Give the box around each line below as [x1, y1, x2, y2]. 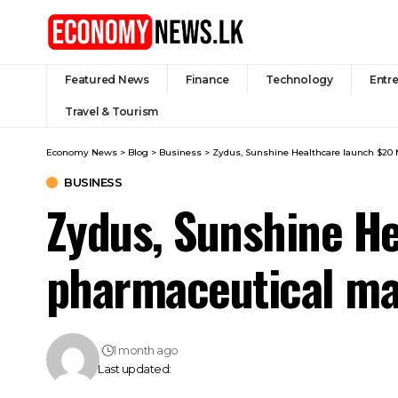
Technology [266, 72, 333, 86]
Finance [185, 72, 230, 86]
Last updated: [98, 362, 171, 376]
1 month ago [113, 343, 179, 357]
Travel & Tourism [65, 104, 159, 118]
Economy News [46, 146, 117, 158]
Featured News [65, 72, 149, 86]
